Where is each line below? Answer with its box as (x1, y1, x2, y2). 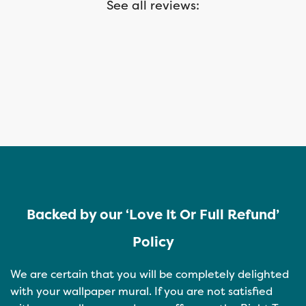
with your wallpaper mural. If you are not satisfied (10, 283, 273, 299)
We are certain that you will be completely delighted (10, 266, 289, 282)
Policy (132, 232, 174, 251)
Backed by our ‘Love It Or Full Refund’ (27, 205, 279, 224)
